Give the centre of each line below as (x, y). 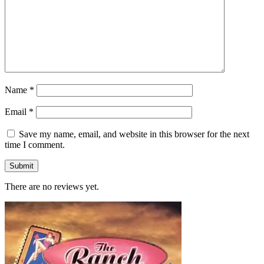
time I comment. (35, 144)
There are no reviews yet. (52, 186)
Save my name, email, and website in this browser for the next (134, 134)
